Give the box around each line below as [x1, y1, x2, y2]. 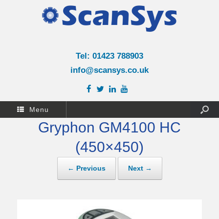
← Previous [67, 164, 106, 172]
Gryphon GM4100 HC [38, 119, 181, 135]
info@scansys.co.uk [70, 66, 149, 75]
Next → [128, 164, 152, 172]
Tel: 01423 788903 [75, 51, 143, 61]
